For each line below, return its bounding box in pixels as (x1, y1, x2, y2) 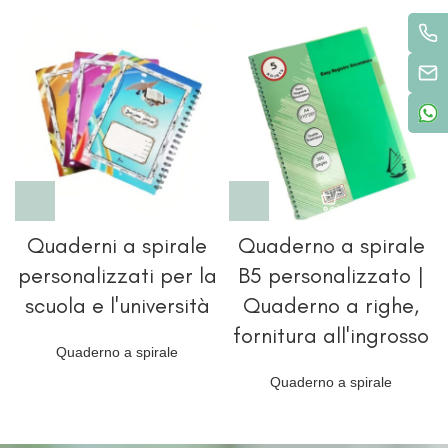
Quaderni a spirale (27, 232, 207, 260)
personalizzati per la (17, 262, 217, 290)
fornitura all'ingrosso (233, 322, 429, 350)
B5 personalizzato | (238, 262, 424, 290)
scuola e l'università (24, 292, 210, 320)
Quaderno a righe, (243, 292, 419, 320)
